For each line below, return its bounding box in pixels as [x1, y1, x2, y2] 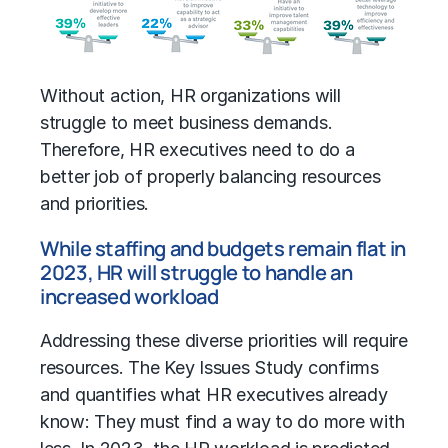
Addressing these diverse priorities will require [40, 330, 408, 352]
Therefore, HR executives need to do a [40, 139, 355, 161]
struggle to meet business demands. [40, 112, 333, 134]
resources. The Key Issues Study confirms [40, 357, 379, 379]
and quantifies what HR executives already [40, 384, 388, 406]
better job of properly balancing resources [40, 166, 381, 188]
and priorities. [40, 193, 150, 215]
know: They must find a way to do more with [40, 411, 405, 433]
